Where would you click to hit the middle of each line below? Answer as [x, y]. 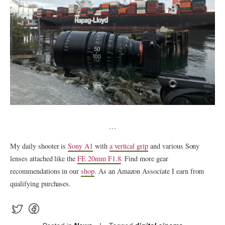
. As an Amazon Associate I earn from [149, 171]
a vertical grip [129, 146]
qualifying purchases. [41, 184]
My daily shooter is [39, 146]
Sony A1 [80, 146]
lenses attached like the [44, 159]
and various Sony [174, 146]
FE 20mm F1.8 [99, 159]
